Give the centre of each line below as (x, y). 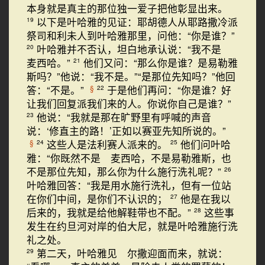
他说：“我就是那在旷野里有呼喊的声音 (124, 117)
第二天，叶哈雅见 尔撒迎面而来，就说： (132, 253)
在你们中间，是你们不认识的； (98, 199)
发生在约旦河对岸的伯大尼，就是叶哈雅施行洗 (132, 226)
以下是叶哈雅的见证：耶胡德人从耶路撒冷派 (137, 22)
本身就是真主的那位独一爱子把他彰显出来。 (127, 8)
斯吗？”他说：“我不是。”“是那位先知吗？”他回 (131, 76)
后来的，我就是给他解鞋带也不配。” (110, 212)
